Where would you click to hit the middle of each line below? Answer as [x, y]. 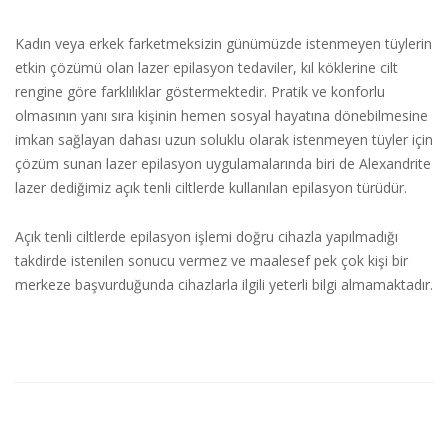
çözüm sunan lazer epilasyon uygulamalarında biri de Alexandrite [223, 163]
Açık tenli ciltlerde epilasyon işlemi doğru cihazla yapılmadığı [206, 236]
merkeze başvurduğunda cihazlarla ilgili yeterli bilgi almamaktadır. [224, 284]
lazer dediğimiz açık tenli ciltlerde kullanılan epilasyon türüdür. [211, 187]
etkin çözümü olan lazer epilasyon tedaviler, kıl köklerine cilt [206, 67]
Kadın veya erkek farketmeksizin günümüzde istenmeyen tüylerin [223, 43]
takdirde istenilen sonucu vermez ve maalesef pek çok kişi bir [211, 260]
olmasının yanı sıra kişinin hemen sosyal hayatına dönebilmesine [221, 115]
